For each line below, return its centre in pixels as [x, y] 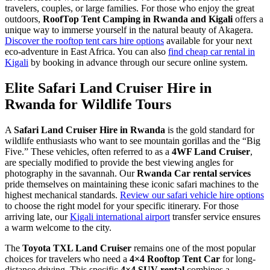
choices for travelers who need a [67, 259]
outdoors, [24, 19]
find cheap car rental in [212, 52]
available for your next [208, 41]
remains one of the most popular [193, 248]
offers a [248, 19]
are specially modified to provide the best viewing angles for [119, 163]
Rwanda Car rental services [194, 174]
